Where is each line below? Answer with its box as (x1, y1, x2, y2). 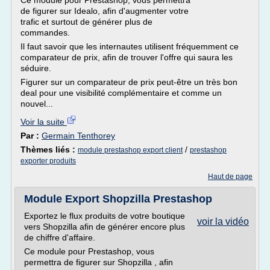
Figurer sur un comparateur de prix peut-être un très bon (20, 77, 237, 87)
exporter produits (20, 157, 76, 165)
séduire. (20, 63, 51, 73)
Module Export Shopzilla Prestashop (24, 193, 212, 205)
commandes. (20, 28, 70, 37)
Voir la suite (20, 117, 67, 127)
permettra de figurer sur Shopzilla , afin (24, 257, 173, 267)
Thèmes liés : (20, 145, 78, 154)
